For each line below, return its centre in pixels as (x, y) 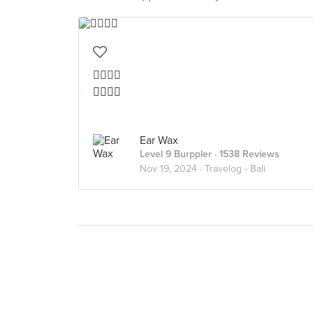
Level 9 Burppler (176, 154)
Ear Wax (159, 140)
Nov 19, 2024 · (172, 169)
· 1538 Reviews (246, 154)
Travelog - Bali (235, 169)
